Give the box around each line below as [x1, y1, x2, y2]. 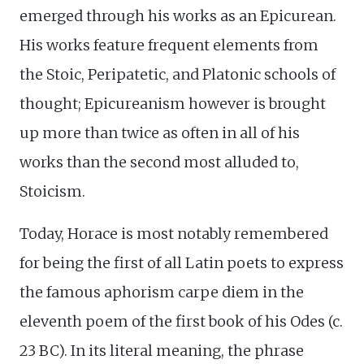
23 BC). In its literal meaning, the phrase [19, 340, 304, 360]
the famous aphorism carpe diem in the [19, 282, 304, 301]
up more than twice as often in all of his [19, 123, 300, 142]
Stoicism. [19, 181, 85, 201]
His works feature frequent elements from [19, 35, 318, 54]
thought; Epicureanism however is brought [19, 93, 326, 113]
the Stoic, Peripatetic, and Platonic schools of [19, 64, 336, 84]
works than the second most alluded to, [19, 152, 299, 171]
